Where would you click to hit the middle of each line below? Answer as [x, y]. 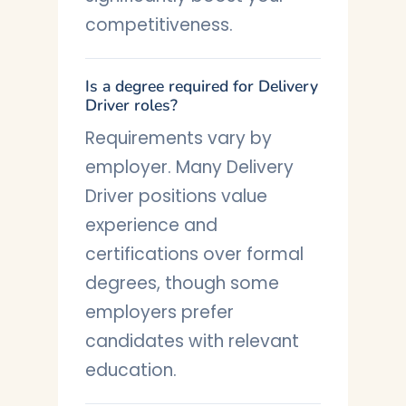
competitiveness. [159, 25]
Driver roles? [131, 105]
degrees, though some [182, 283]
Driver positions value [176, 196]
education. [131, 370]
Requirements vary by [179, 138]
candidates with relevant [192, 341]
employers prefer [159, 312]
